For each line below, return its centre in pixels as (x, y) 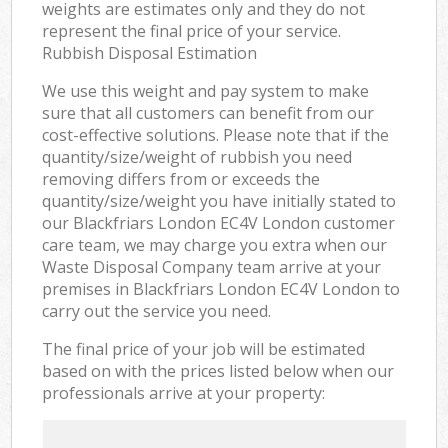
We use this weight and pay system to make (206, 90)
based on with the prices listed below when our (218, 370)
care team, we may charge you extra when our (215, 244)
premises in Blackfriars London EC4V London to (221, 288)
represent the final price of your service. (192, 30)
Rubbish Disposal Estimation (150, 52)
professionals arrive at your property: (184, 392)
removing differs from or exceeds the (181, 178)
